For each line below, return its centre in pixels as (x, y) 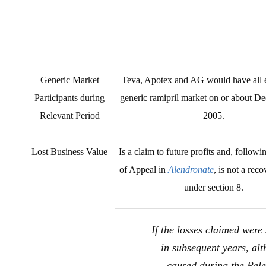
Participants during (69, 98)
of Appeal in (144, 170)
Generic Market (69, 80)
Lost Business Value (69, 152)
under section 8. (213, 187)
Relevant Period (69, 115)
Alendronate (191, 170)
